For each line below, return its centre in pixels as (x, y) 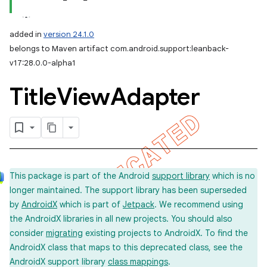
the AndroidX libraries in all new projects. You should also (121, 219)
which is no (232, 176)
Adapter (155, 97)
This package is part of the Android (81, 176)
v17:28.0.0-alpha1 (43, 63)
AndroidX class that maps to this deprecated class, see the (126, 247)
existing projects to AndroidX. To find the (165, 233)
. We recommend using (199, 204)
